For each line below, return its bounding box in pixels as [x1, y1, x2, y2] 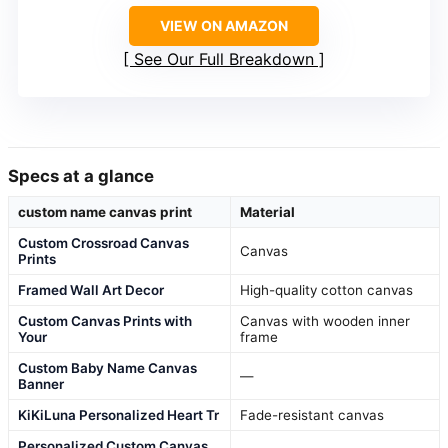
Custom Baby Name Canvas [18, 359, 197, 376]
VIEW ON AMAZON [160, 16, 288, 34]
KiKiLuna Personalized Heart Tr [18, 406, 219, 423]
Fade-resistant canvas [240, 406, 384, 423]
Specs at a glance [8, 165, 154, 186]
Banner [18, 375, 64, 392]
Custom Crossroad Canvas [18, 234, 189, 251]
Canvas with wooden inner [240, 312, 410, 329]
